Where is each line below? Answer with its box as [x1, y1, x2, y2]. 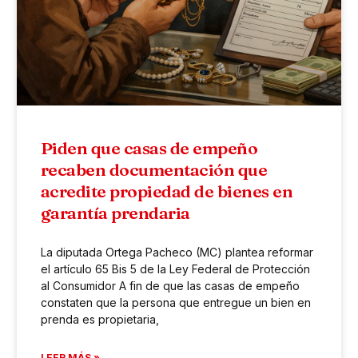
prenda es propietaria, [40, 312, 159, 327]
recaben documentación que [40, 159, 268, 181]
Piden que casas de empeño [40, 137, 258, 159]
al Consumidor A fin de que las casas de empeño [40, 279, 300, 293]
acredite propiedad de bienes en [40, 181, 293, 202]
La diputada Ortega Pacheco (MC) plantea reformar [40, 245, 313, 260]
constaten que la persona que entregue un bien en [40, 296, 311, 310]
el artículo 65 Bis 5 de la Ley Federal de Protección [40, 262, 310, 276]
